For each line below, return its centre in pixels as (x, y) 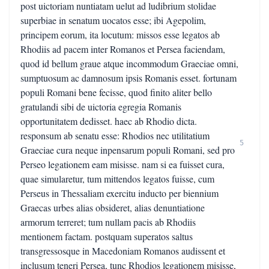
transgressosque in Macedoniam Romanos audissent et (123, 251)
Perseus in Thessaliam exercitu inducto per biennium (119, 193)
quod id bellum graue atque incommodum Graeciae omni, (129, 63)
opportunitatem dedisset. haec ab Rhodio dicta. (109, 121)
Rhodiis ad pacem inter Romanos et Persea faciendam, (123, 49)
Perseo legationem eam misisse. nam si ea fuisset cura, (122, 164)
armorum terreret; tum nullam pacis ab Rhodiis (108, 222)
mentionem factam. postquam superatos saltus (107, 236)
